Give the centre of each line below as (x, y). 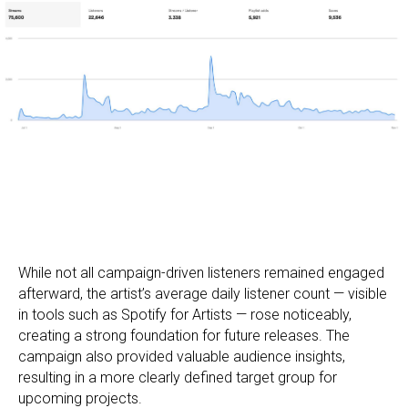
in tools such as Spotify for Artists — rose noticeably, (185, 314)
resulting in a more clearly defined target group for (178, 377)
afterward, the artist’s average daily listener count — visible (203, 293)
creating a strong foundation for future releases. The (184, 335)
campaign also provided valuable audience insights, (182, 356)
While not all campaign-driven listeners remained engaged (201, 272)
